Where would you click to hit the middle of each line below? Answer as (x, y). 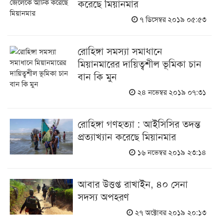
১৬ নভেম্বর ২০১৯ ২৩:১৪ (171, 152)
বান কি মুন (98, 76)
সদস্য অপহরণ (104, 197)
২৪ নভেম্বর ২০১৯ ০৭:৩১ (171, 92)
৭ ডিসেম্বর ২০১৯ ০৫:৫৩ (172, 19)
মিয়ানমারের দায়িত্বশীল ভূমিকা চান (140, 64)
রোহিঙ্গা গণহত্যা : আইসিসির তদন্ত (139, 124)
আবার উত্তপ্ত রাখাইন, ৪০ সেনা (133, 184)
